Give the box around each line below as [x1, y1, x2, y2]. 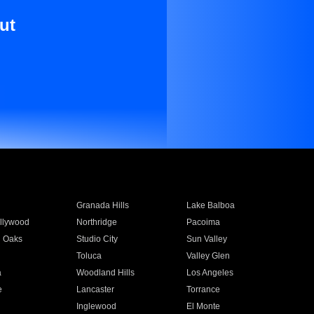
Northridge [76, 217, 117, 227]
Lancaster [76, 285, 114, 294]
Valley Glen [186, 251, 231, 261]
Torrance [186, 285, 221, 294]
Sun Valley [186, 234, 228, 244]
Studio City [76, 234, 118, 244]
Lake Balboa [186, 200, 235, 210]
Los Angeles [186, 268, 234, 278]
